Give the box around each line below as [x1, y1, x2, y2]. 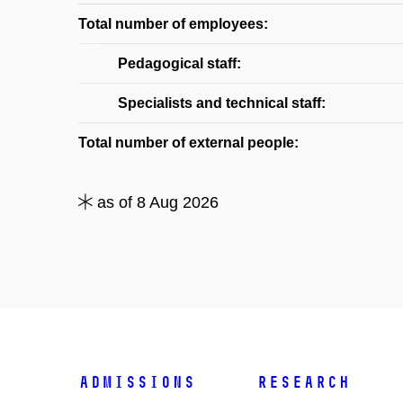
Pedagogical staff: [118, 56, 241, 71]
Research [256, 372, 351, 392]
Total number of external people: [78, 135, 299, 150]
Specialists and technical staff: [118, 95, 326, 111]
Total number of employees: [78, 16, 268, 31]
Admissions [78, 372, 195, 392]
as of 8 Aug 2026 [93, 193, 219, 211]
